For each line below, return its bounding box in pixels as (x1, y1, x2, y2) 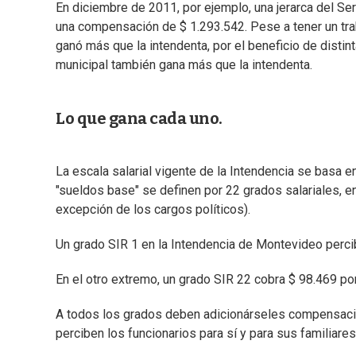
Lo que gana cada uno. (56, 109, 222, 129)
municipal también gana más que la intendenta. (56, 57, 312, 73)
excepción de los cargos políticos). (56, 202, 250, 218)
